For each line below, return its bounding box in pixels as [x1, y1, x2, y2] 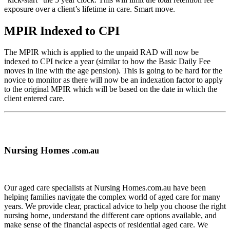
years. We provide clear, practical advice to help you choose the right [4, 201, 226, 210]
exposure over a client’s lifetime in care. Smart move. [4, 4, 175, 13]
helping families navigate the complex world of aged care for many [4, 192, 220, 201]
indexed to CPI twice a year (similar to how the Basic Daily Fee [4, 57, 210, 66]
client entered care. [4, 94, 65, 103]
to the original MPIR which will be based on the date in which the [4, 85, 217, 94]
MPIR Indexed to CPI [4, 24, 120, 37]
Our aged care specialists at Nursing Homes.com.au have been [4, 183, 206, 192]
